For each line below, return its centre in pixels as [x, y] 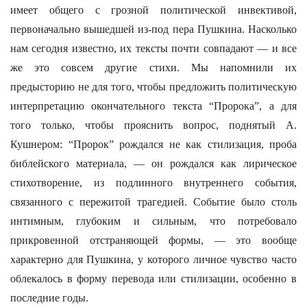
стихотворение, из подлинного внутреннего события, [153, 183]
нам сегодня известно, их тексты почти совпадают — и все [153, 48]
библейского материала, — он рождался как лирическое [153, 163]
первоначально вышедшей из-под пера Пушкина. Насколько [153, 29]
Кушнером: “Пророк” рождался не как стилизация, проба [153, 144]
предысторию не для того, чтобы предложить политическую [153, 87]
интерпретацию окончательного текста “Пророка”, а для [153, 106]
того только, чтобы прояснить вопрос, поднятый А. [153, 125]
